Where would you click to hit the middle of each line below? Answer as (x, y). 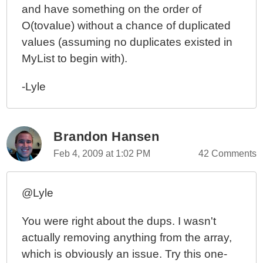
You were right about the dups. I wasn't (119, 221)
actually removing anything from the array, (127, 237)
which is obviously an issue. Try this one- (125, 254)
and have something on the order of (112, 9)
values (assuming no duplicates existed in (127, 42)
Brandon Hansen (107, 136)
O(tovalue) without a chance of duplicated (127, 26)
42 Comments (227, 154)
